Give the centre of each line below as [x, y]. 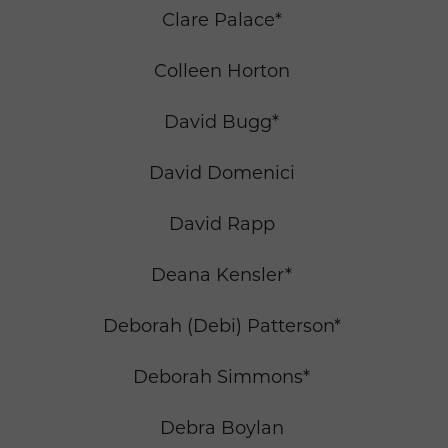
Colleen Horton [221, 71]
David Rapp [221, 224]
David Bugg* [221, 122]
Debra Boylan [221, 428]
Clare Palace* [221, 20]
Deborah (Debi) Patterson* [221, 326]
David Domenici [221, 173]
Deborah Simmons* [221, 377]
